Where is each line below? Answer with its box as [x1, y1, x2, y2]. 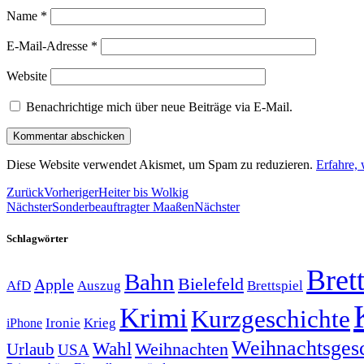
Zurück [6, 184, 44, 199]
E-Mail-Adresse [6, 38, 91, 53]
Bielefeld [178, 274, 244, 295]
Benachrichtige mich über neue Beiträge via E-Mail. [26, 99, 292, 114]
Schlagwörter [6, 232, 68, 245]
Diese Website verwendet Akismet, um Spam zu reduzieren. [6, 157, 316, 171]
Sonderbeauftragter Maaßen [52, 199, 194, 214]
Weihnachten [135, 339, 228, 360]
